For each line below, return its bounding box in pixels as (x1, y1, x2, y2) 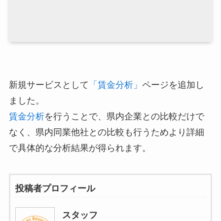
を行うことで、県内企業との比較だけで (44, 111, 204, 122)
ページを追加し (142, 80, 204, 90)
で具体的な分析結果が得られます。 (8, 143, 151, 153)
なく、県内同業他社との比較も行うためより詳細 (8, 127, 204, 138)
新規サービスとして (8, 80, 89, 90)
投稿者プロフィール (15, 184, 95, 194)
